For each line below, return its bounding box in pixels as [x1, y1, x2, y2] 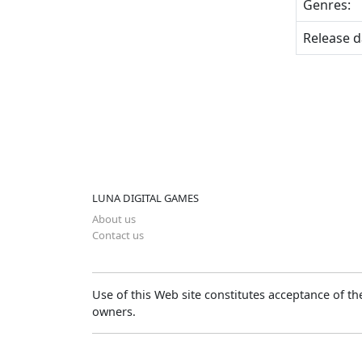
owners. [92, 303, 136, 319]
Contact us [92, 227, 144, 242]
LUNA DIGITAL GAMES [92, 190, 199, 205]
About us [92, 211, 136, 226]
